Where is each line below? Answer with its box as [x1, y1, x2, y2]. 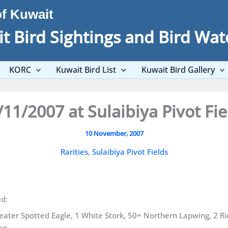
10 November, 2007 [84, 129, 144, 138]
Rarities [60, 147, 88, 157]
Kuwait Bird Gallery [141, 64, 215, 75]
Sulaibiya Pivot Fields [92, 147, 168, 157]
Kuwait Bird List [56, 64, 117, 75]
